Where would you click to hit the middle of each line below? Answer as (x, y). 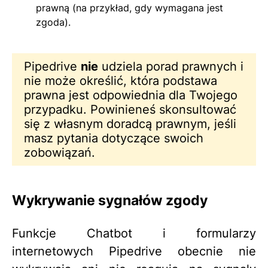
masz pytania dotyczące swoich (114, 138)
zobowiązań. (60, 152)
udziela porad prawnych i (171, 66)
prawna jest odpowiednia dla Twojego (131, 95)
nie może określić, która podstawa (121, 80)
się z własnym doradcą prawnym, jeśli (130, 124)
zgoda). (53, 22)
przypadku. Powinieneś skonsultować (130, 109)
